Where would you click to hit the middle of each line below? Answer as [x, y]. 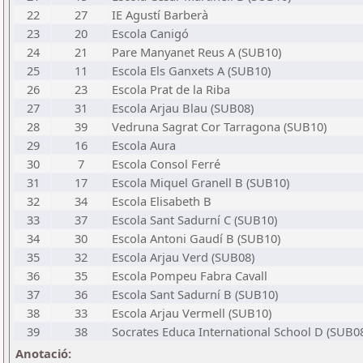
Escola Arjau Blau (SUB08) [183, 108]
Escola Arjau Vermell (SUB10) [192, 313]
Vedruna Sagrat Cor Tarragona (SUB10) [219, 126]
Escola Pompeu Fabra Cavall [190, 275]
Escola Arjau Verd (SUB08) [183, 257]
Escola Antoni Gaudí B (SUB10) [196, 238]
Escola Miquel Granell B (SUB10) [201, 182]
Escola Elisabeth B [162, 201]
